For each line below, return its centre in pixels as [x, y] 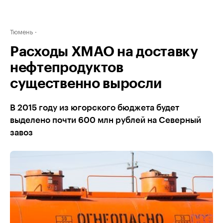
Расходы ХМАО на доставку [104, 52]
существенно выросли [86, 84]
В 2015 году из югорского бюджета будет [95, 108]
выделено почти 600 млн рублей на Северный [106, 120]
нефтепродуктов [67, 68]
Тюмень [21, 31]
